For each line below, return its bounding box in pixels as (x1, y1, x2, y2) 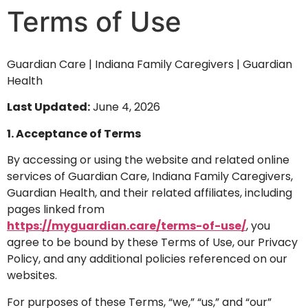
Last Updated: (7, 99, 90, 115)
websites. (7, 267, 57, 284)
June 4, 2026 (90, 99, 160, 115)
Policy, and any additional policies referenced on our (7, 251, 287, 267)
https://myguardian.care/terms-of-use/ (7, 218, 246, 234)
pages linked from (7, 201, 104, 218)
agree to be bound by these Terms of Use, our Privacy (7, 234, 298, 251)
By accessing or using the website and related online (7, 152, 289, 168)
